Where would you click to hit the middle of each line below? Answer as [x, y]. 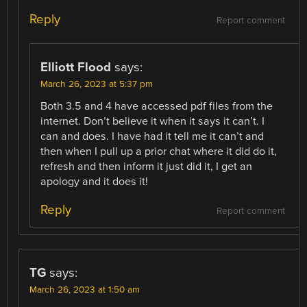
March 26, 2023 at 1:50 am [85, 290]
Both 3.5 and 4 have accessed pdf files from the [157, 106]
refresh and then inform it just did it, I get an [147, 166]
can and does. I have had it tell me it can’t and [152, 136]
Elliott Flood [76, 67]
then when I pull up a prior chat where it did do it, [159, 151]
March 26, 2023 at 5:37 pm [97, 84]
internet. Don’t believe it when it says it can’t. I [153, 121]
